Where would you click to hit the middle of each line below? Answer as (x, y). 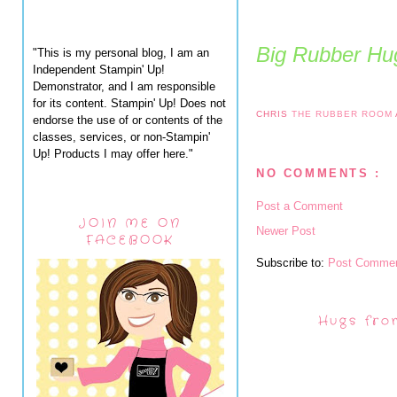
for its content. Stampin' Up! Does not (129, 103)
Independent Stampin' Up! (99, 69)
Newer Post (286, 230)
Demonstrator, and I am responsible (124, 86)
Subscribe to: (292, 262)
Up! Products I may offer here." (113, 153)
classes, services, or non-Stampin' (121, 136)
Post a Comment (300, 206)
